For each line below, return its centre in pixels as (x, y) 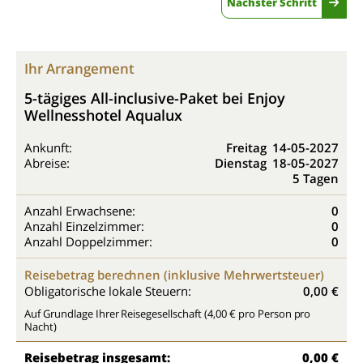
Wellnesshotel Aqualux (103, 115)
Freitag (246, 147)
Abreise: (47, 163)
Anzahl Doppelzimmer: (88, 241)
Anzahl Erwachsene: (80, 211)
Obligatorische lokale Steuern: (108, 291)
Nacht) (41, 327)
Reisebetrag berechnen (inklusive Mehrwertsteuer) (174, 275)
